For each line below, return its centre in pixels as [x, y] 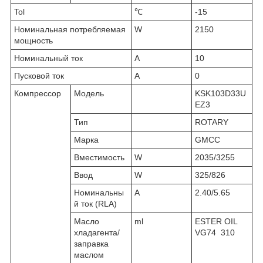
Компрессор [38, 93]
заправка [91, 243]
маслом [89, 254]
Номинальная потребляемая [70, 29]
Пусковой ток [48, 75]
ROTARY [212, 122]
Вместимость [100, 157]
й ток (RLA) [95, 203]
